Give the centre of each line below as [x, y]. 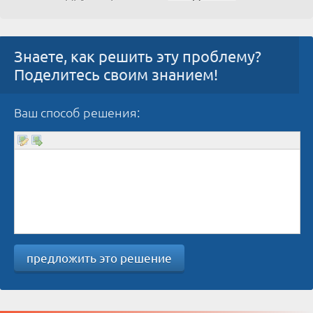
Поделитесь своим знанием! [116, 74]
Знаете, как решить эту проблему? [138, 56]
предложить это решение [99, 257]
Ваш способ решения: [77, 112]
